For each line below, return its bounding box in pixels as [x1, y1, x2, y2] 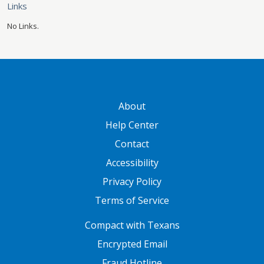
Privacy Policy [103, 175, 161, 189]
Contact [115, 137, 149, 151]
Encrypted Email [97, 237, 167, 251]
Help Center [105, 118, 159, 132]
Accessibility [105, 156, 159, 170]
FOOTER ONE [6, 215, 70, 227]
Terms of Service [95, 194, 169, 207]
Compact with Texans [84, 219, 180, 232]
